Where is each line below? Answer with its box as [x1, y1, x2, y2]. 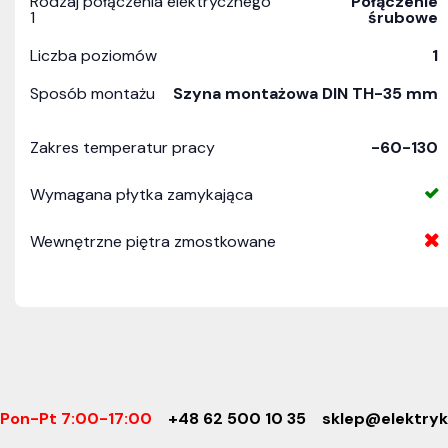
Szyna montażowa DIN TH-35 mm [173, 83, 438, 104]
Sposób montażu [30, 83, 155, 104]
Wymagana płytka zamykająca [30, 184, 253, 205]
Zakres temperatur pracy [30, 137, 215, 158]
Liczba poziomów [30, 45, 157, 66]
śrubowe [368, 7, 438, 28]
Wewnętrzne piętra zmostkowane [30, 231, 276, 252]
